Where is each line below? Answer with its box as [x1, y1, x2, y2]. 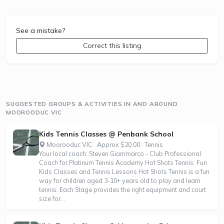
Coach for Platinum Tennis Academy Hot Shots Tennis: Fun [38, 158, 207, 166]
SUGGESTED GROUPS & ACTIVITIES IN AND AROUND [6, 100, 178, 108]
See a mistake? [16, 26, 65, 35]
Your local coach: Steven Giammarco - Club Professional [38, 149, 201, 157]
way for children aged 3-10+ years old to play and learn [38, 176, 200, 184]
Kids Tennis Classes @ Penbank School [38, 129, 173, 138]
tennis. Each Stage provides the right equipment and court [38, 185, 206, 193]
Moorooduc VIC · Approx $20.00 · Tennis [44, 140, 163, 148]
